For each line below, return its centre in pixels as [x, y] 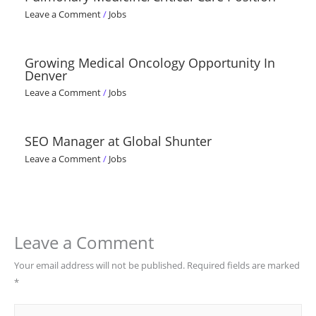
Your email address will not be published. [100, 265]
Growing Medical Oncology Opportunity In [150, 62]
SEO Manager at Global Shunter [118, 141]
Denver [45, 75]
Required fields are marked [244, 265]
